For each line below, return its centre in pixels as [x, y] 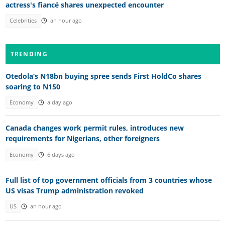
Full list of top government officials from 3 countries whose [108, 180]
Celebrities [23, 21]
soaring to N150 [33, 86]
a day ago [60, 102]
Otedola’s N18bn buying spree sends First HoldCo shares [103, 76]
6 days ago [61, 154]
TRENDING [29, 54]
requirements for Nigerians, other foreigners [82, 139]
